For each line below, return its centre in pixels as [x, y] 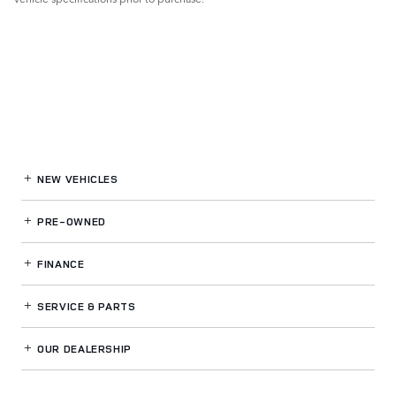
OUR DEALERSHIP [83, 349]
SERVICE [61, 307]
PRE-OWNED [70, 222]
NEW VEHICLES [76, 179]
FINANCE [59, 264]
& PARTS [112, 307]
